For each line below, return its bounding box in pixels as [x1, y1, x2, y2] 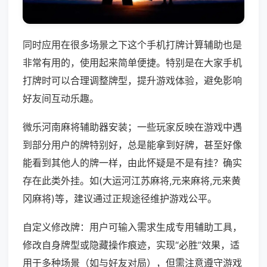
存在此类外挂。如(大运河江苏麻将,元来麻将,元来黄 [23, 175, 241, 187]
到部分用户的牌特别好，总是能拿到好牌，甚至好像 [23, 139, 242, 151]
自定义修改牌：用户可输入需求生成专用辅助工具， [23, 221, 242, 234]
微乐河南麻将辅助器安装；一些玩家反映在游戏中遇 [23, 121, 242, 133]
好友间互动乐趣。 [23, 92, 99, 105]
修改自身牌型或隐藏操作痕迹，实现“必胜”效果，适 [23, 239, 240, 252]
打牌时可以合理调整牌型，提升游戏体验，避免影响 [23, 74, 242, 87]
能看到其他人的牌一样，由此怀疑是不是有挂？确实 [23, 157, 242, 169]
